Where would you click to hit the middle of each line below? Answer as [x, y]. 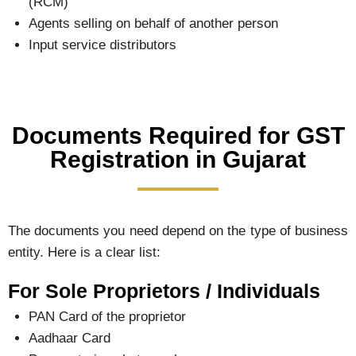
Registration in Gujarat [178, 159]
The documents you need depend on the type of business [178, 230]
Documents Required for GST [178, 135]
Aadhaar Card [69, 338]
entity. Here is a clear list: [84, 252]
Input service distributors [102, 45]
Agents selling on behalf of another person [153, 24]
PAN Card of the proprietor [107, 316]
